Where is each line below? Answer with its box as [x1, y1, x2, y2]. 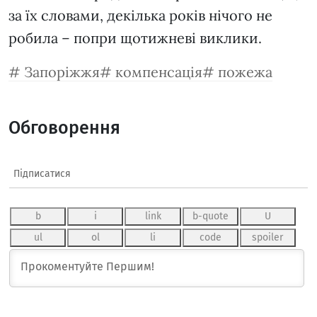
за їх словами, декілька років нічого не [8, 6, 272, 25]
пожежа [218, 63, 272, 81]
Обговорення [8, 117, 120, 139]
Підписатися [13, 168, 71, 180]
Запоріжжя [24, 63, 100, 81]
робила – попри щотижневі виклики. [8, 29, 265, 47]
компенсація [115, 63, 202, 81]
